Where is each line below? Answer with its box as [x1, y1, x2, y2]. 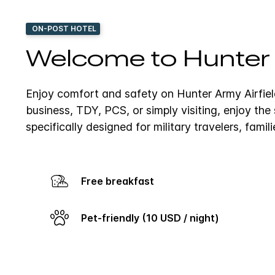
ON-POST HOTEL [32, 23, 96, 33]
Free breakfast [87, 174, 154, 187]
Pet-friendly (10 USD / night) [87, 211, 219, 224]
